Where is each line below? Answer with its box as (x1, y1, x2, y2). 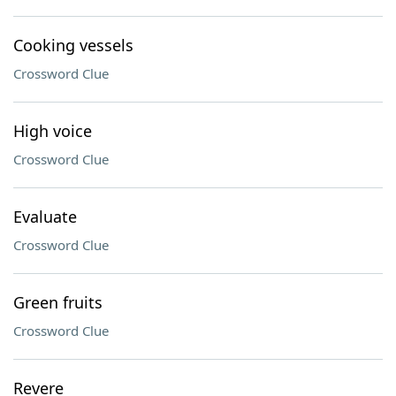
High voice (13, 120, 92, 141)
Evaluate (13, 206, 77, 227)
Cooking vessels (13, 34, 133, 56)
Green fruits (13, 292, 103, 313)
